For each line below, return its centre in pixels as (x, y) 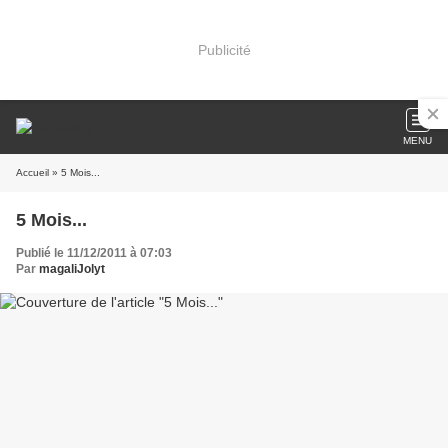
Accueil (32, 172)
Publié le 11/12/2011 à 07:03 (94, 253)
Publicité (224, 49)
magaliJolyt (72, 269)
